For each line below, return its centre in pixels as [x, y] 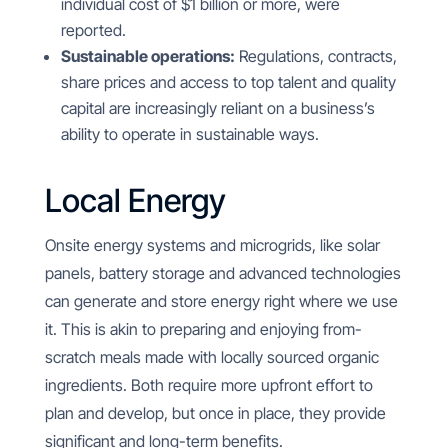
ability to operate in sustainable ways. [191, 134]
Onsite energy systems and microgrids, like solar [212, 245]
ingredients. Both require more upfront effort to [208, 385]
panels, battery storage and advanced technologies [222, 273]
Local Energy [135, 200]
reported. [95, 30]
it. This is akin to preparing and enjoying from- [203, 329]
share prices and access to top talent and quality [228, 82]
